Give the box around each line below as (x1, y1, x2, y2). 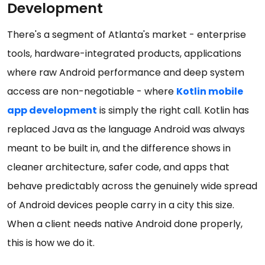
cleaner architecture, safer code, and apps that (7, 160, 230, 174)
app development (7, 103, 97, 117)
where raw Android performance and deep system (7, 65, 244, 79)
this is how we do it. (7, 235, 95, 250)
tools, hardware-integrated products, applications (7, 46, 241, 60)
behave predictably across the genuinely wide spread (7, 179, 257, 193)
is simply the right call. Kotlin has (97, 103, 249, 117)
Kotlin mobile (176, 84, 243, 98)
